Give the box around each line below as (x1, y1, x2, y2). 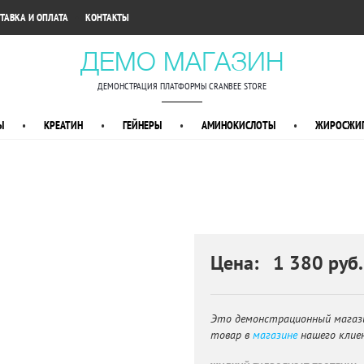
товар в (210, 328, 253, 342)
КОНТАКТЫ (85, 11, 129, 24)
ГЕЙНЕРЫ (122, 119, 162, 132)
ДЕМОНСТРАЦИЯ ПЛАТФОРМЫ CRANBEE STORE (97, 80, 266, 92)
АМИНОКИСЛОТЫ (201, 119, 275, 132)
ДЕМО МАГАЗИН (80, 45, 284, 76)
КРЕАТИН (43, 119, 83, 132)
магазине (252, 328, 297, 342)
